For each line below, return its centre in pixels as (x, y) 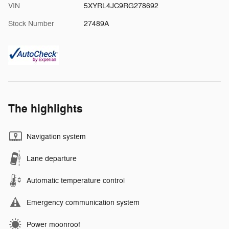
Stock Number (31, 24)
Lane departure (52, 158)
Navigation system (56, 136)
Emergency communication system (83, 202)
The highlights (45, 109)
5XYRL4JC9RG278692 (121, 6)
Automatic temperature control (76, 180)
